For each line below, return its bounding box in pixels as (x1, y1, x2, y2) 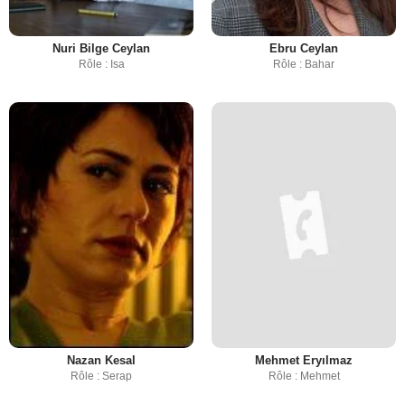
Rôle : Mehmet (268, 369, 340, 382)
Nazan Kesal (67, 353, 136, 367)
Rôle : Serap (71, 369, 132, 382)
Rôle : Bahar (273, 57, 334, 71)
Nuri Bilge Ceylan (52, 41, 150, 55)
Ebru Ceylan (269, 41, 338, 55)
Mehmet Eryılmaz (255, 353, 353, 367)
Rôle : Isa (78, 57, 125, 71)
